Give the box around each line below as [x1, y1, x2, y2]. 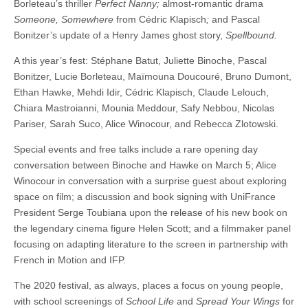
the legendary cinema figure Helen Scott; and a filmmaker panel [14, 223, 291, 234]
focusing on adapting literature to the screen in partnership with [14, 239, 288, 250]
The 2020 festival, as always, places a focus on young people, [14, 280, 283, 291]
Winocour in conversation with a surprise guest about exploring [14, 175, 287, 187]
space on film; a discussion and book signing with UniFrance [14, 191, 276, 203]
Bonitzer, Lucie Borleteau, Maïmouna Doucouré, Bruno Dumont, [14, 71, 291, 82]
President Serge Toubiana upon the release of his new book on [14, 207, 287, 219]
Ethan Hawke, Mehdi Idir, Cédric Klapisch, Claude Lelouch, [14, 87, 269, 98]
